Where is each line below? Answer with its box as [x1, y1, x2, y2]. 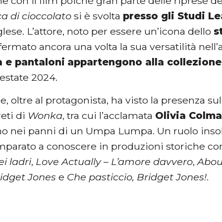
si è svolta [71, 10, 123, 22]
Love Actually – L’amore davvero [36, 155, 193, 167]
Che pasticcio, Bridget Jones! [67, 170, 207, 183]
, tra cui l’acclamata [62, 109, 156, 121]
